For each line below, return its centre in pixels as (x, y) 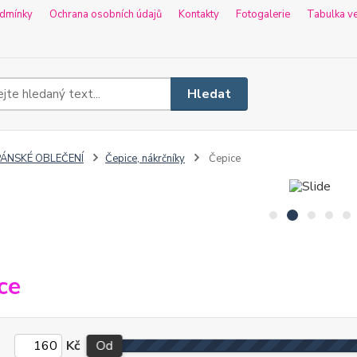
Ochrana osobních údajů (106, 14)
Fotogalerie (263, 14)
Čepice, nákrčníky (145, 159)
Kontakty (199, 14)
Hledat (210, 94)
